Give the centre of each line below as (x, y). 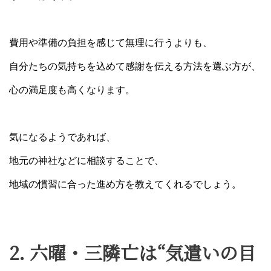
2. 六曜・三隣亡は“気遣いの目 (132, 252)
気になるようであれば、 (62, 137)
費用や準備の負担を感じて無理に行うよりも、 (111, 42)
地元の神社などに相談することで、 (87, 160)
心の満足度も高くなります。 (72, 90)
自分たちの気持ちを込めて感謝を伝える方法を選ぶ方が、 (135, 66)
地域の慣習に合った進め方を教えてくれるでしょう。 (125, 184)
